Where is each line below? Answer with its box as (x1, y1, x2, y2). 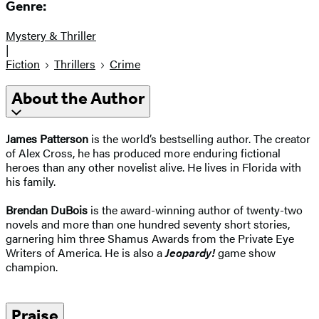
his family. (6, 172, 64, 189)
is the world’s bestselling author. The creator (88, 130, 310, 147)
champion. (6, 258, 58, 275)
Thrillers (54, 56, 95, 73)
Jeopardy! (165, 244, 215, 261)
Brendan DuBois (6, 201, 88, 218)
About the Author (11, 88, 145, 109)
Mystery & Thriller (6, 27, 96, 44)
